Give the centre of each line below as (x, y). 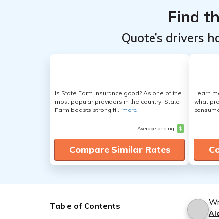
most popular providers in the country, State (117, 101)
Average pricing (156, 128)
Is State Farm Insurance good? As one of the (118, 93)
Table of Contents (85, 206)
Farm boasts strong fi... (88, 110)
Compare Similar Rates (120, 149)
